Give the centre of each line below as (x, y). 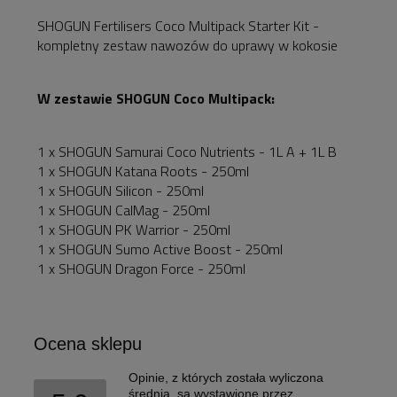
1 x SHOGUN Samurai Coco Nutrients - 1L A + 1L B (187, 151)
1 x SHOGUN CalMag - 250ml (124, 210)
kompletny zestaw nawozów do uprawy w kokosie (187, 45)
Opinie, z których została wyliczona (226, 377)
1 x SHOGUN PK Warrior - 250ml (134, 229)
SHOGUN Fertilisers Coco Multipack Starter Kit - (178, 25)
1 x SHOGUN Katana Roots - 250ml (143, 171)
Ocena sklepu (88, 343)
